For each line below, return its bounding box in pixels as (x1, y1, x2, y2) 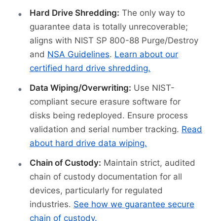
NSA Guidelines (47, 49, 110, 60)
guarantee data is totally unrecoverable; (30, 22, 188, 32)
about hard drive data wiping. (30, 138, 147, 148)
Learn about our (114, 49, 178, 60)
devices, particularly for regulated (30, 185, 163, 196)
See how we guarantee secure (74, 199, 194, 210)
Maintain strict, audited (101, 158, 195, 168)
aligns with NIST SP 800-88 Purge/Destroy (30, 36, 198, 46)
